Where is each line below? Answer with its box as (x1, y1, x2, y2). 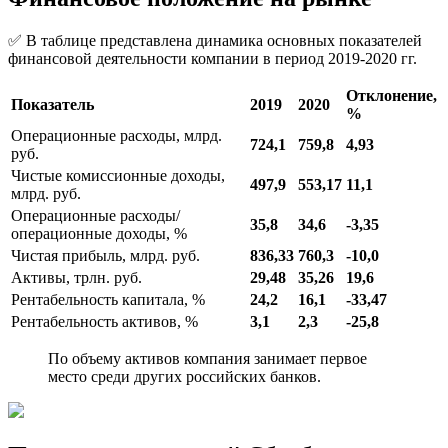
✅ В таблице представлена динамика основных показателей (8, 32, 422, 50)
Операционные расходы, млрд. (11, 127, 222, 145)
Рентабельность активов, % (11, 313, 198, 331)
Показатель (11, 96, 94, 114)
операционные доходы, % (11, 225, 187, 243)
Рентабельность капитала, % (11, 291, 205, 309)
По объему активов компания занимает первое (48, 350, 367, 368)
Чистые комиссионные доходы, (11, 167, 225, 185)
